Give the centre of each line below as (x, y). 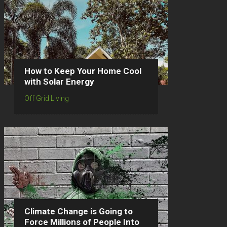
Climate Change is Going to (79, 211)
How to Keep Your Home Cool (83, 71)
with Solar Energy (59, 82)
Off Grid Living (47, 98)
